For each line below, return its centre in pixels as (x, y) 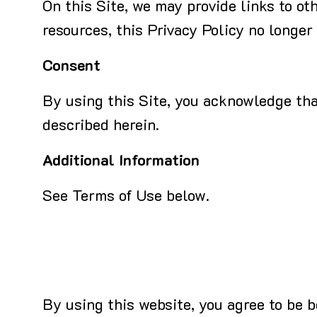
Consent (71, 67)
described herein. (101, 126)
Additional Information (121, 162)
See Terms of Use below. (126, 197)
